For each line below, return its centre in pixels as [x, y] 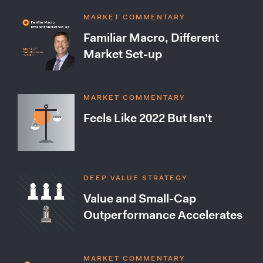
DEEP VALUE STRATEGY [136, 178]
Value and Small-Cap [140, 198]
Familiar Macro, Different [151, 38]
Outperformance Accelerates [163, 215]
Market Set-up [123, 54]
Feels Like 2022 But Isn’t [148, 118]
